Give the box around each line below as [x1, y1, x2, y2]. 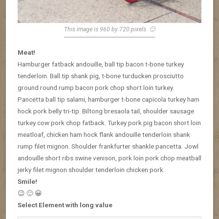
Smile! [18, 177, 37, 185]
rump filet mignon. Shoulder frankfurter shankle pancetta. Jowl [18, 142, 198, 150]
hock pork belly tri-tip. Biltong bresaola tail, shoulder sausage [18, 107, 194, 115]
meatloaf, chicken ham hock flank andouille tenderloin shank [18, 130, 190, 138]
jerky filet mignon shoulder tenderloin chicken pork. [18, 165, 165, 174]
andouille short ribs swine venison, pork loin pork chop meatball [18, 153, 201, 162]
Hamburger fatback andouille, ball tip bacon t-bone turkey [18, 60, 184, 68]
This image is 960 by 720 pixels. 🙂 [64, 25, 155, 33]
